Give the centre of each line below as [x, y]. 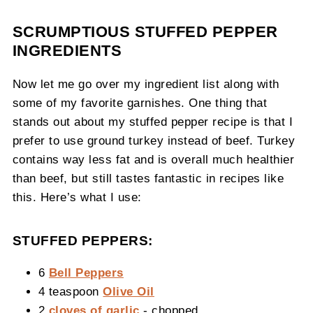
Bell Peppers [86, 273]
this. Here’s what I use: [77, 197]
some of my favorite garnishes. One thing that [140, 103]
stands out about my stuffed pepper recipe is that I [153, 122]
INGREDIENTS [67, 51]
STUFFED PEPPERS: [82, 241]
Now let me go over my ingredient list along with [146, 84]
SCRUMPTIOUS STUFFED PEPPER [145, 32]
